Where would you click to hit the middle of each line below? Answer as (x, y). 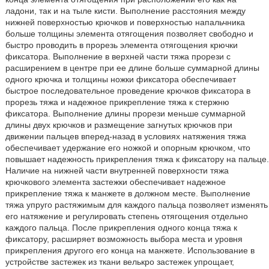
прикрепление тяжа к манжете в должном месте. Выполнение (128, 193)
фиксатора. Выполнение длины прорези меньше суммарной (125, 113)
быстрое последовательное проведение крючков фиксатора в (128, 91)
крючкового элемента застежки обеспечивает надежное (115, 182)
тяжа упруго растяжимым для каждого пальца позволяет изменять (136, 205)
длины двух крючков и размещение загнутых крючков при (119, 125)
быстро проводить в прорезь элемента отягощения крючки (121, 45)
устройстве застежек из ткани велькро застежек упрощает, (119, 262)
